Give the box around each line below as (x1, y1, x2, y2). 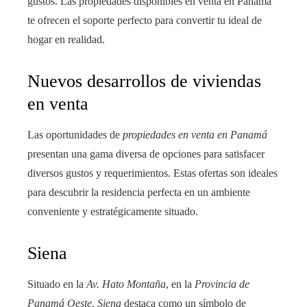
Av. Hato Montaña (86, 278, 166, 290)
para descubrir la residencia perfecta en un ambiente (27, 186, 250, 198)
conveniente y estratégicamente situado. (27, 205, 198, 217)
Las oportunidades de (27, 128, 123, 140)
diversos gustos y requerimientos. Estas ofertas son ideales (27, 167, 278, 179)
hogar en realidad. (27, 33, 105, 45)
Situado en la (27, 278, 86, 290)
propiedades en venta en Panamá (123, 128, 267, 140)
